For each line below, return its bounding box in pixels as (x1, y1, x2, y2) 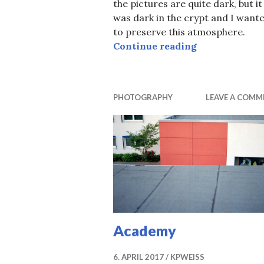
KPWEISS (170, 252, 204, 262)
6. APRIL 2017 (113, 252, 164, 262)
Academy (113, 221, 176, 239)
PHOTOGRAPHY (113, 93, 173, 103)
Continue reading (113, 40, 197, 52)
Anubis (196, 39, 229, 52)
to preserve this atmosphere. (113, 26, 245, 38)
